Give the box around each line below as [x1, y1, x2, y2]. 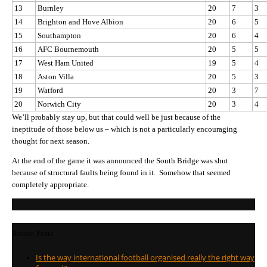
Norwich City [38, 99, 81, 108]
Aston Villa [38, 72, 74, 81]
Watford [38, 85, 63, 95]
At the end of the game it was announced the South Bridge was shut [12, 156, 228, 165]
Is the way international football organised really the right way [36, 252, 254, 263]
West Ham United [38, 58, 94, 67]
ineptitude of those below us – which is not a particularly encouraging [12, 124, 237, 133]
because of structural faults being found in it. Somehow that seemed [12, 168, 231, 177]
